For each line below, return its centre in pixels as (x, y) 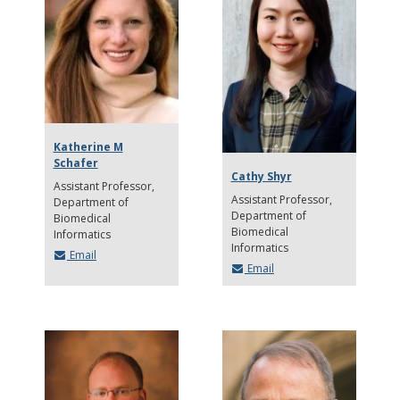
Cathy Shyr (261, 177)
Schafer (75, 162)
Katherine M (88, 146)
